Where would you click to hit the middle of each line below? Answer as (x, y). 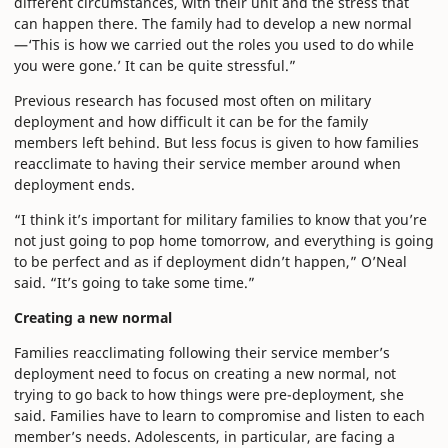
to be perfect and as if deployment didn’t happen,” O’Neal (210, 262)
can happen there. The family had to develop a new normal (213, 24)
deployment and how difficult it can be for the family (191, 122)
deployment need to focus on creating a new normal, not (205, 374)
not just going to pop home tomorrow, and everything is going (224, 241)
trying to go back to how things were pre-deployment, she (209, 395)
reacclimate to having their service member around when (207, 164)
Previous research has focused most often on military (192, 101)
